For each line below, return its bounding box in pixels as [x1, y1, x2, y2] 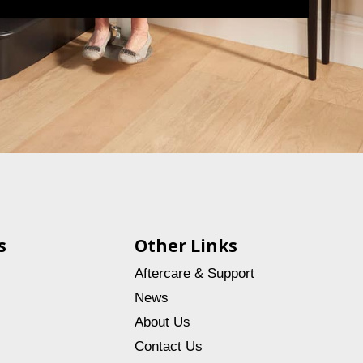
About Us [134, 314, 190, 330]
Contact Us [134, 338, 203, 354]
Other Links [134, 233, 237, 257]
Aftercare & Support [134, 265, 254, 281]
